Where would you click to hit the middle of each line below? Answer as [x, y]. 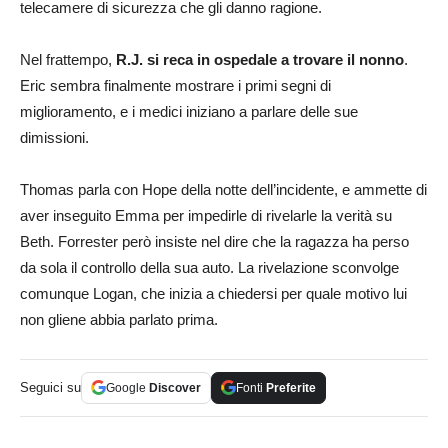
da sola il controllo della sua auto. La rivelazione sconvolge [209, 267]
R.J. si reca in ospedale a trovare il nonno [260, 59]
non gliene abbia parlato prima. [119, 319]
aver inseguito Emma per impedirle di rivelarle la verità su [206, 215]
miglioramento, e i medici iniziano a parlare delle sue [189, 111]
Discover [175, 387]
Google [127, 387]
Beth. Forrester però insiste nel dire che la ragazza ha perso [214, 241]
